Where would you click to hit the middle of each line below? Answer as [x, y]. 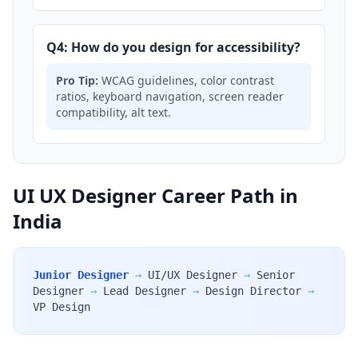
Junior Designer [81, 275]
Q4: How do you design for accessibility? [173, 47]
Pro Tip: [77, 80]
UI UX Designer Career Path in [155, 195]
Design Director [253, 291]
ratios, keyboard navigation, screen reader [170, 96]
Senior [276, 275]
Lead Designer [145, 291]
